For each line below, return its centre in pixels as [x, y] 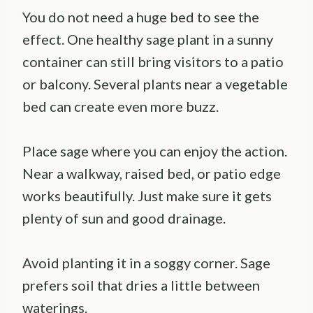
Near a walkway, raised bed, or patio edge [152, 173]
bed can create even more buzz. [121, 106]
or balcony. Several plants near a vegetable [155, 83]
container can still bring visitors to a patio [153, 61]
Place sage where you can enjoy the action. [155, 151]
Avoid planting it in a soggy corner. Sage [146, 262]
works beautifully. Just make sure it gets [147, 195]
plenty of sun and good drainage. [124, 218]
